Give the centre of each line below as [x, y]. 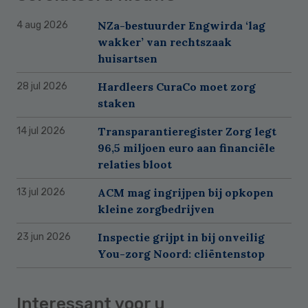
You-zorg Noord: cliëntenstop [181, 254]
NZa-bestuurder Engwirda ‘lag [181, 26]
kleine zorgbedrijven [156, 209]
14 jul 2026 [41, 131]
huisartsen [128, 59]
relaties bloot [135, 165]
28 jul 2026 [42, 87]
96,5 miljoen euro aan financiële [186, 148]
